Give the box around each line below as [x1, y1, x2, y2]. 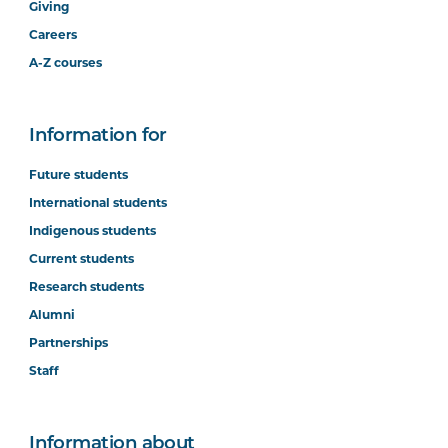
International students [29, 195, 168, 210]
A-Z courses [29, 55, 103, 70]
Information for [29, 127, 167, 146]
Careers [29, 27, 78, 42]
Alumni [29, 307, 76, 322]
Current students [29, 251, 135, 266]
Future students [29, 167, 129, 182]
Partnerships [29, 335, 109, 350]
